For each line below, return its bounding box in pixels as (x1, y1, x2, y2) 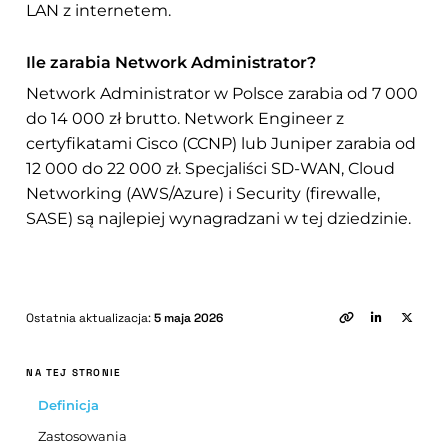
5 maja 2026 (154, 310, 224, 327)
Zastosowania (38, 428, 128, 445)
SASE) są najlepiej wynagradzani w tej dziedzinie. (26, 209, 412, 229)
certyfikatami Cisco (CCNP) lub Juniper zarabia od (26, 134, 417, 154)
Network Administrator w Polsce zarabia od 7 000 (26, 84, 419, 104)
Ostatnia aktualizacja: (26, 310, 155, 327)
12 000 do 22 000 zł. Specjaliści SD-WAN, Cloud (26, 159, 396, 179)
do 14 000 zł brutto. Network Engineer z (26, 109, 345, 129)
